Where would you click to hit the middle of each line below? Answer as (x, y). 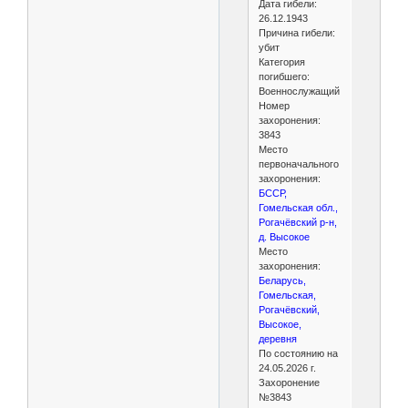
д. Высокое (284, 237)
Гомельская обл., (298, 208)
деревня (277, 339)
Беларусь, (282, 281)
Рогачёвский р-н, (297, 223)
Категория (281, 62)
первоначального (298, 164)
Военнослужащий (299, 92)
